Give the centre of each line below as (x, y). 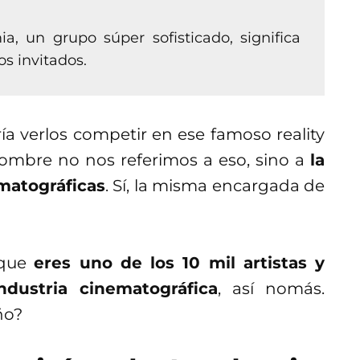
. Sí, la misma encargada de (215, 186)
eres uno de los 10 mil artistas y (180, 263)
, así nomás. (271, 289)
